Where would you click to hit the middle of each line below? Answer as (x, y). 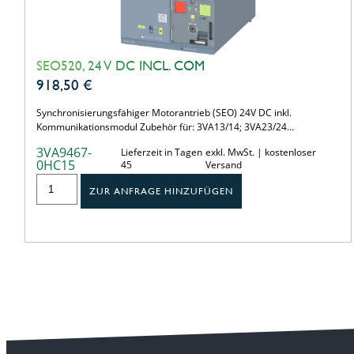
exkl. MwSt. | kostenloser (261, 152)
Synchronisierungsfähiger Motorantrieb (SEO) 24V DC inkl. (164, 112)
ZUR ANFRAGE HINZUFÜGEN (162, 191)
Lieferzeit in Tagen (161, 152)
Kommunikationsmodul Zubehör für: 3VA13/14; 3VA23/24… (165, 126)
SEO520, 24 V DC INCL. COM (121, 65)
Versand (224, 164)
